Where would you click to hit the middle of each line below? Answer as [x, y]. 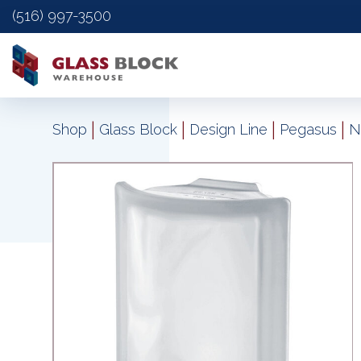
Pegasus [308, 129]
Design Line [228, 129]
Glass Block [138, 129]
